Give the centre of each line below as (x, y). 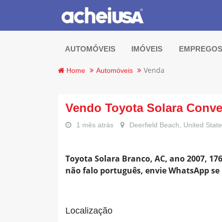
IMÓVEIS (148, 49)
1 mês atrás (95, 125)
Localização (89, 211)
